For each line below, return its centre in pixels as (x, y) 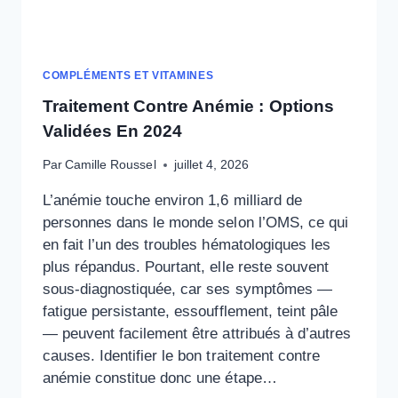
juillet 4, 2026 (211, 164)
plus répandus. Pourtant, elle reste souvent (186, 267)
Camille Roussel (111, 164)
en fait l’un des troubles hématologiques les (187, 244)
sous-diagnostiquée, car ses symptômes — (187, 289)
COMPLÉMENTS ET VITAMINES (128, 76)
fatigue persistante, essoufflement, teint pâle (190, 311)
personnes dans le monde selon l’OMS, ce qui (195, 222)
